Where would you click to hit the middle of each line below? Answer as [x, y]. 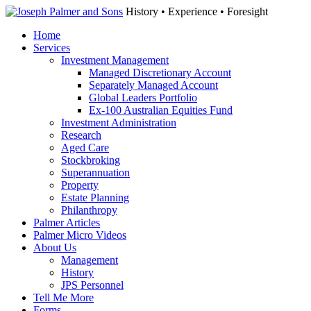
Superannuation [95, 173]
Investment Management [115, 60]
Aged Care [85, 148]
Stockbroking [91, 160]
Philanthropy [89, 210]
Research [81, 135]
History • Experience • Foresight [195, 11]
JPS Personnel [92, 285]
